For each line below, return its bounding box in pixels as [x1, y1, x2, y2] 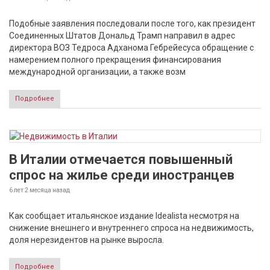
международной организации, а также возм [9, 67, 186, 77]
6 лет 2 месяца [9, 187, 51, 193]
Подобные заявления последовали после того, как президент [9, 19, 256, 28]
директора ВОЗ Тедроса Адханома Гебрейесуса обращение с [9, 43, 254, 52]
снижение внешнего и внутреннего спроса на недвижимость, [9, 223, 254, 233]
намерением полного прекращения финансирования [9, 55, 221, 64]
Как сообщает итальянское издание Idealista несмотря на [9, 211, 239, 221]
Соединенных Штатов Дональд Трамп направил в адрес [9, 31, 235, 40]
